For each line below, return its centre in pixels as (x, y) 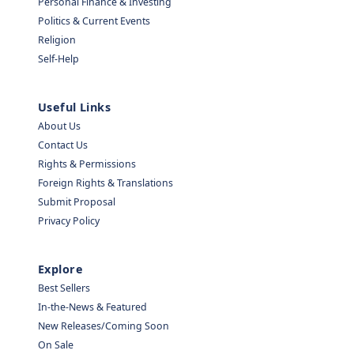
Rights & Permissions (87, 164)
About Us (59, 126)
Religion (57, 40)
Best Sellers (64, 288)
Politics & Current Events (94, 21)
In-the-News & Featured (92, 307)
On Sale (56, 345)
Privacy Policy (69, 221)
